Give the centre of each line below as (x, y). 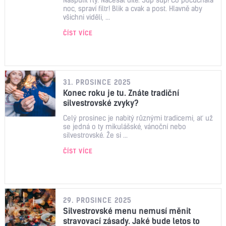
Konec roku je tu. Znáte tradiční (121, 93)
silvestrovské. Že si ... (95, 135)
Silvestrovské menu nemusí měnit (127, 211)
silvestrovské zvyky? (101, 103)
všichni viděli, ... (87, 17)
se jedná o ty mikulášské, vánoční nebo (125, 126)
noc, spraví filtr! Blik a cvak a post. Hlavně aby (133, 8)
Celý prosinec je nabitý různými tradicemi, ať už (138, 118)
